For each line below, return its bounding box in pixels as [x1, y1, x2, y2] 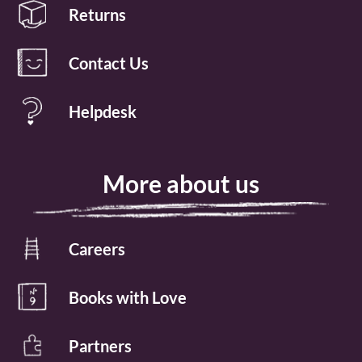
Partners [69, 335, 132, 356]
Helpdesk [69, 101, 137, 121]
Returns [69, 4, 126, 24]
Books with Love [69, 287, 187, 307]
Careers [69, 238, 125, 259]
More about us [103, 169, 259, 199]
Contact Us [69, 53, 149, 73]
